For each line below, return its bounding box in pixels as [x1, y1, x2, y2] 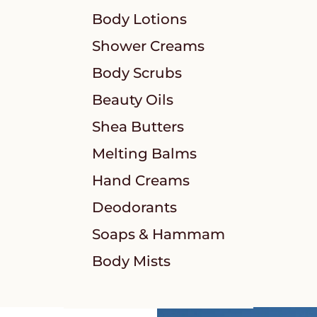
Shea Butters [92, 117, 185, 135]
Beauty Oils [92, 91, 174, 108]
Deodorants [92, 198, 178, 216]
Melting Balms [92, 144, 197, 162]
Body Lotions [92, 10, 188, 28]
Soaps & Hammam [92, 225, 226, 243]
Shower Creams [92, 37, 205, 54]
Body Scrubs [92, 64, 183, 81]
